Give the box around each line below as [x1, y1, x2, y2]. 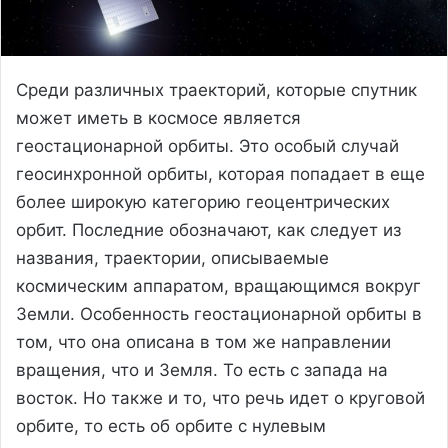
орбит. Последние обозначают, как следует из [16, 219, 401, 240]
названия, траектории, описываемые [16, 247, 329, 268]
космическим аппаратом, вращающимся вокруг [16, 275, 421, 296]
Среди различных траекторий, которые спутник [16, 79, 417, 100]
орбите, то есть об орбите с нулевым [16, 415, 326, 436]
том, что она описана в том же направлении [16, 331, 391, 352]
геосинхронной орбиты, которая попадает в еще [16, 163, 425, 184]
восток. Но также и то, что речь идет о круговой [16, 387, 425, 408]
